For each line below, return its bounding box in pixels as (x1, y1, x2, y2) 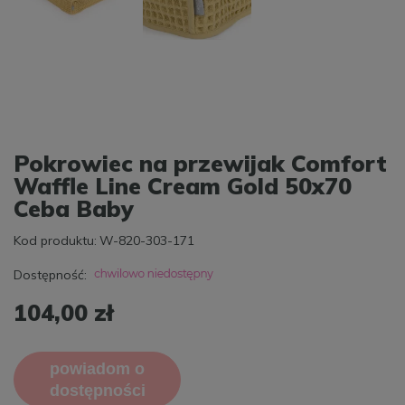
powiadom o (50, 359, 145, 378)
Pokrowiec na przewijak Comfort (14, 148, 387, 177)
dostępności (49, 381, 146, 400)
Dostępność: (14, 266, 87, 283)
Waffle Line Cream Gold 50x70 (14, 171, 352, 200)
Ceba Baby (14, 193, 134, 222)
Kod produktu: (14, 231, 97, 249)
